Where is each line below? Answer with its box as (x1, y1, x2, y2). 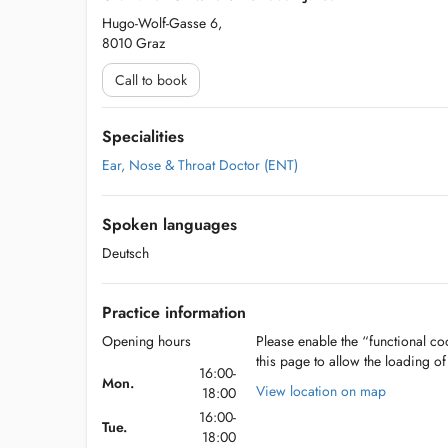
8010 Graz (102, 33, 165, 53)
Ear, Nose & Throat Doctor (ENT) (102, 155, 298, 175)
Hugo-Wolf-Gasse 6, (102, 13, 222, 33)
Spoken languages (102, 213, 237, 236)
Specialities (102, 125, 184, 148)
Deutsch (102, 243, 149, 263)
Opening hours (102, 331, 191, 351)
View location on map (256, 381, 387, 401)
